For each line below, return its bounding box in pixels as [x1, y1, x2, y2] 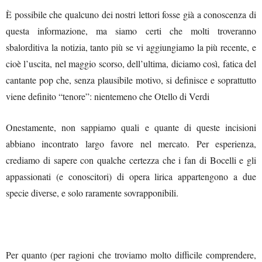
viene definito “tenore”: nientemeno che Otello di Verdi [6, 89, 209, 102]
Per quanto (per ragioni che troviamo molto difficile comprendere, [6, 248, 256, 261]
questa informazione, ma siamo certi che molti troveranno [6, 24, 256, 37]
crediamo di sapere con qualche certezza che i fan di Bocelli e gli [6, 153, 256, 166]
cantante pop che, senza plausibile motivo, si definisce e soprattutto [6, 73, 256, 86]
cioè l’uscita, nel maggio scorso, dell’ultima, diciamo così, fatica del [6, 57, 256, 70]
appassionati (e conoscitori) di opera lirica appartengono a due [6, 170, 256, 182]
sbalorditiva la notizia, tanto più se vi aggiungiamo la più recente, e [6, 40, 256, 53]
